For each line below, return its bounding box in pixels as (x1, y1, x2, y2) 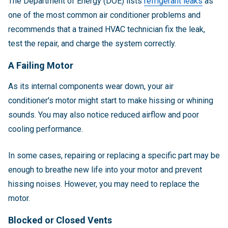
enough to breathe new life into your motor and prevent (8, 165, 202, 175)
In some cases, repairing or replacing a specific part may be (8, 151, 220, 161)
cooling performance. (8, 124, 83, 134)
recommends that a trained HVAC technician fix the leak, (8, 24, 205, 35)
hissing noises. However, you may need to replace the (8, 179, 199, 189)
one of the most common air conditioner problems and (8, 10, 201, 20)
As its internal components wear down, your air (8, 81, 174, 92)
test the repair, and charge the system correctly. (8, 39, 176, 49)
